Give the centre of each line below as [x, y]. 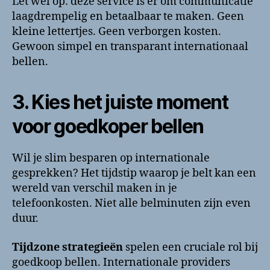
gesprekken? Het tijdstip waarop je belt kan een [134, 174]
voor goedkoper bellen [108, 127]
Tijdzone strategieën [67, 247]
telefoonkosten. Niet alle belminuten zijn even [131, 204]
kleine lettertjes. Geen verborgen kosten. [117, 32]
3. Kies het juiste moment [120, 102]
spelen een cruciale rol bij [190, 247]
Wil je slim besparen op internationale [111, 159]
